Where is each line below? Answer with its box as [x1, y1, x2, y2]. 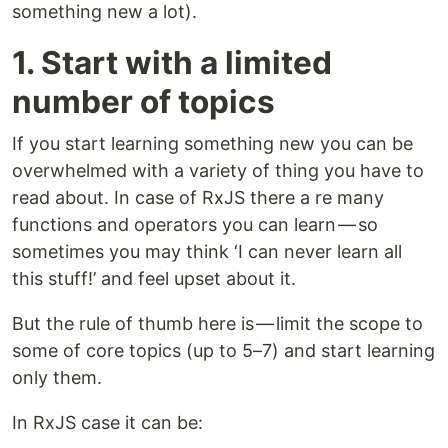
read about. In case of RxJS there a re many [12, 187, 384, 209]
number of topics [12, 82, 275, 122]
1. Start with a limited [12, 43, 332, 83]
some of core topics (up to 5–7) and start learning [12, 340, 435, 362]
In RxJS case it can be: [12, 412, 203, 434]
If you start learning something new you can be [12, 133, 413, 155]
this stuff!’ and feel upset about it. [12, 268, 296, 290]
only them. [12, 367, 102, 389]
